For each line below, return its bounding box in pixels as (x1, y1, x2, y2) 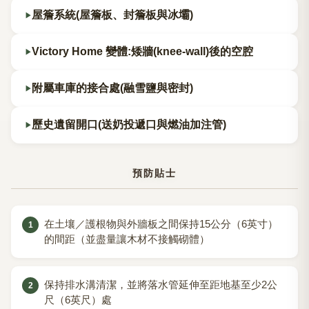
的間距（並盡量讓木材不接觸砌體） (44, 233, 210, 246)
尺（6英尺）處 (44, 294, 112, 306)
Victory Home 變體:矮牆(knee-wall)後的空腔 (32, 46, 253, 58)
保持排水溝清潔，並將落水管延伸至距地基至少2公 (44, 279, 277, 291)
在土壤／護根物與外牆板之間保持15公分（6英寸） (44, 218, 278, 230)
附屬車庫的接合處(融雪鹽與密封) (32, 82, 193, 94)
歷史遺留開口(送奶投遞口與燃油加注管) (32, 119, 226, 131)
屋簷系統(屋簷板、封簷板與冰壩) (32, 9, 193, 21)
